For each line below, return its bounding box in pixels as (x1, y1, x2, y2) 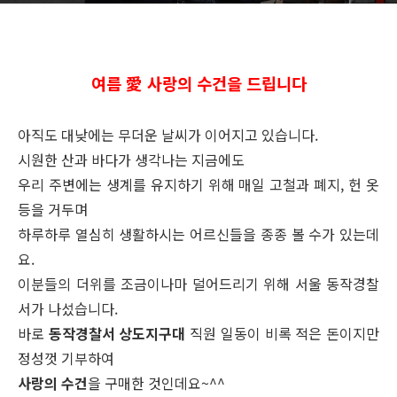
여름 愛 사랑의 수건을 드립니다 (90, 71, 307, 95)
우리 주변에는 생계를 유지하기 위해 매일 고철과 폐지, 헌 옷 (18, 174, 379, 195)
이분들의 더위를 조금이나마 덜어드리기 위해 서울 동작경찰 (18, 273, 379, 294)
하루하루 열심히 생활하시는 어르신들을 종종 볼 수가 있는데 (18, 223, 379, 245)
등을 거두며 (18, 198, 88, 220)
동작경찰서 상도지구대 (48, 323, 186, 344)
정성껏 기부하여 (18, 347, 114, 369)
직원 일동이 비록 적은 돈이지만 (185, 323, 380, 344)
